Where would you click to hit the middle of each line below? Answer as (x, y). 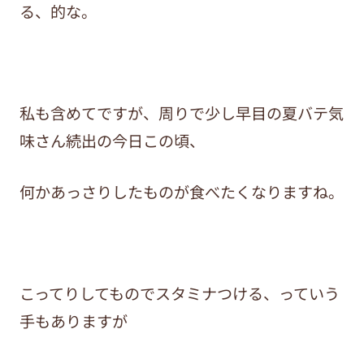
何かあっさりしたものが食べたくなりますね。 (181, 192)
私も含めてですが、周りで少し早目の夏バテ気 (181, 113)
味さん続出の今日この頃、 (112, 141)
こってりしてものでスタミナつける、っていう (179, 294)
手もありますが (73, 321)
